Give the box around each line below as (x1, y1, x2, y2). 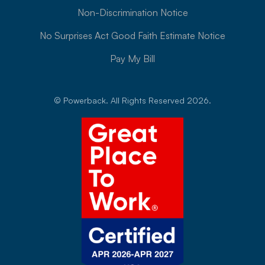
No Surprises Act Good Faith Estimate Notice (40, 30, 225, 41)
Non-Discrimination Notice (77, 7, 188, 18)
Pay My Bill (110, 53, 155, 64)
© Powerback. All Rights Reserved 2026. (54, 95, 211, 105)
